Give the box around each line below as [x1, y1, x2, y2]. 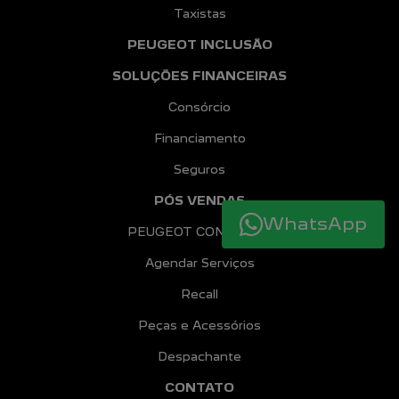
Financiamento [153, 131, 246, 145]
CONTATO [165, 380, 234, 395]
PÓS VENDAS [154, 193, 245, 208]
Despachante [158, 349, 241, 363]
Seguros [174, 162, 225, 176]
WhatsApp [263, 213, 367, 234]
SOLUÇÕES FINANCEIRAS [112, 69, 287, 83]
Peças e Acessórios [138, 318, 261, 332]
